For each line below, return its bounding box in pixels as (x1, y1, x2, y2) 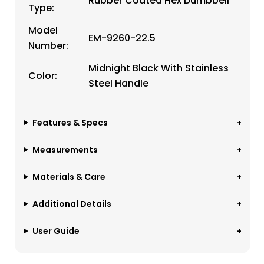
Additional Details (32, 197, 111, 210)
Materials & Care (32, 170, 105, 183)
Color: (28, 68, 57, 82)
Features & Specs (32, 116, 108, 128)
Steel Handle (88, 76, 148, 90)
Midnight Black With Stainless (88, 61, 229, 75)
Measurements (32, 143, 98, 156)
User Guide (32, 225, 80, 237)
